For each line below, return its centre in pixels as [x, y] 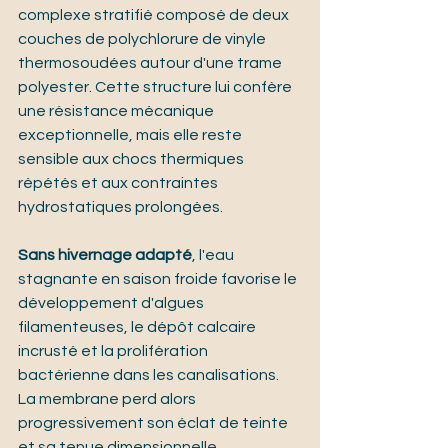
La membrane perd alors [108, 399]
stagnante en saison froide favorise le [159, 279]
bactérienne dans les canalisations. [150, 375]
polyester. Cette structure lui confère [156, 87]
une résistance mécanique [117, 111]
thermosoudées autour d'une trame [151, 63]
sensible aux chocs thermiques [132, 159]
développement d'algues [112, 303]
